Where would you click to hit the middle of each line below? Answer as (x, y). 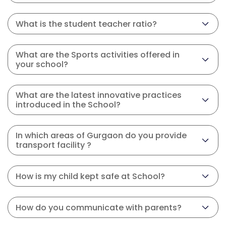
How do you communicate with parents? (99, 207)
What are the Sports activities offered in (98, 55)
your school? (42, 64)
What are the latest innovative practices (99, 95)
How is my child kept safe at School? (90, 176)
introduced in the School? (68, 105)
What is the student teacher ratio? (86, 24)
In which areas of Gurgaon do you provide (101, 135)
